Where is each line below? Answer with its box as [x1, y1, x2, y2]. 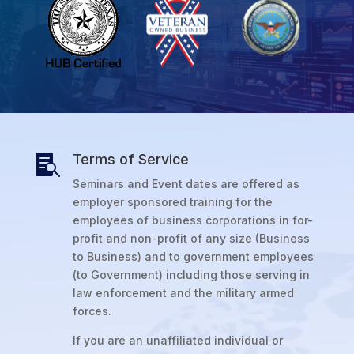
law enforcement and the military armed [72, 286, 294, 300]
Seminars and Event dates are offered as [72, 177, 299, 191]
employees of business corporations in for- [72, 213, 313, 228]
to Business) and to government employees [72, 250, 314, 264]
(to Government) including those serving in [72, 268, 310, 282]
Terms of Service [72, 151, 189, 168]
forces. [72, 304, 111, 318]
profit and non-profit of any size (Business [72, 232, 310, 246]
